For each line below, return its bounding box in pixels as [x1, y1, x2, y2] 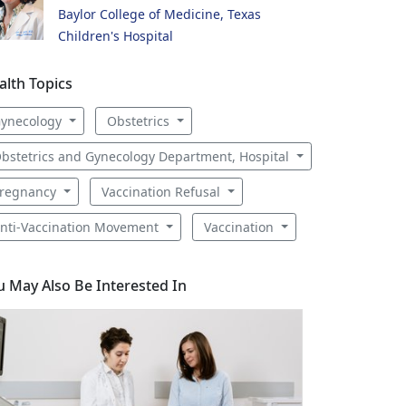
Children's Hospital [58, 27, 173, 44]
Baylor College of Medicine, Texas [58, 5, 261, 23]
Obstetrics [106, 112, 173, 130]
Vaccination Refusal [101, 183, 224, 200]
